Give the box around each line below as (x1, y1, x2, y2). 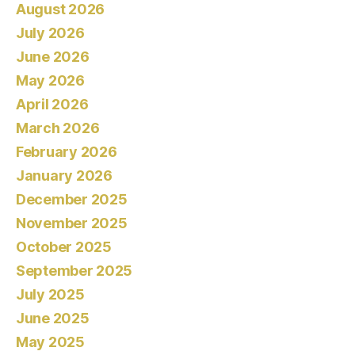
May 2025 (16, 334, 85, 351)
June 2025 (16, 310, 90, 327)
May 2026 (16, 72, 85, 90)
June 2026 (16, 48, 90, 66)
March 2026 (16, 120, 100, 137)
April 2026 (16, 96, 89, 113)
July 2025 (16, 286, 85, 303)
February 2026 (16, 143, 117, 161)
